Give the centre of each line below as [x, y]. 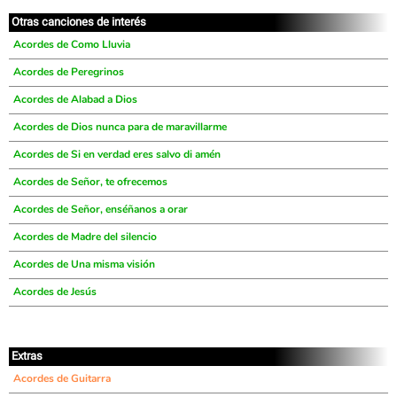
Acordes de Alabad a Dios [75, 99]
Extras [27, 356]
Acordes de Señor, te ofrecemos [90, 182]
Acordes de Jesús [55, 292]
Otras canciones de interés [79, 22]
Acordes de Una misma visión [84, 264]
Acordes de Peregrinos [69, 72]
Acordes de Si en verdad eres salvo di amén [117, 154]
